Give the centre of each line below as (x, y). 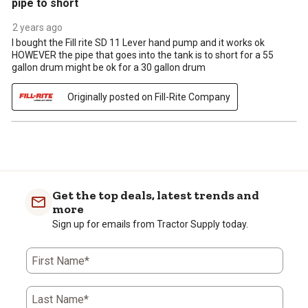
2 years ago (37, 28)
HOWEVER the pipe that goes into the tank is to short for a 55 (143, 55)
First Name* (60, 261)
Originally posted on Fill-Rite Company (149, 97)
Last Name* (60, 300)
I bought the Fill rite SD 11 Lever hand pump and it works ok (138, 43)
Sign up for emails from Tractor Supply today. (150, 224)
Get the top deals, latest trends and (156, 196)
